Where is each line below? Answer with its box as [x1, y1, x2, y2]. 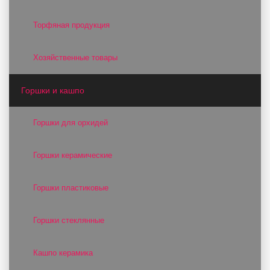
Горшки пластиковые [33, 183, 108, 192]
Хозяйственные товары [33, 53, 118, 62]
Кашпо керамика [33, 248, 93, 257]
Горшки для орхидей [33, 118, 108, 127]
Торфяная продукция [33, 20, 110, 30]
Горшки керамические [33, 151, 112, 160]
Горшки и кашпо [21, 86, 84, 95]
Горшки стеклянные [33, 216, 104, 225]
